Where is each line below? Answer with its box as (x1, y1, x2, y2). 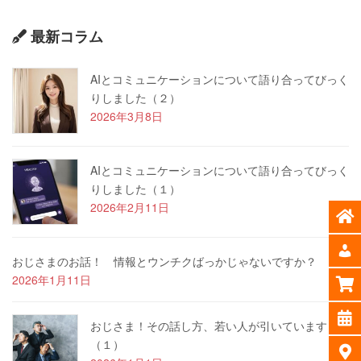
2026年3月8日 (90, 107, 163, 124)
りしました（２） (90, 89, 180, 106)
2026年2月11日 (90, 198, 169, 215)
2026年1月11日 (12, 271, 91, 288)
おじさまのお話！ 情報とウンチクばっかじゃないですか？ (12, 252, 317, 269)
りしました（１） (90, 180, 180, 197)
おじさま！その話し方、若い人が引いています (90, 317, 327, 334)
